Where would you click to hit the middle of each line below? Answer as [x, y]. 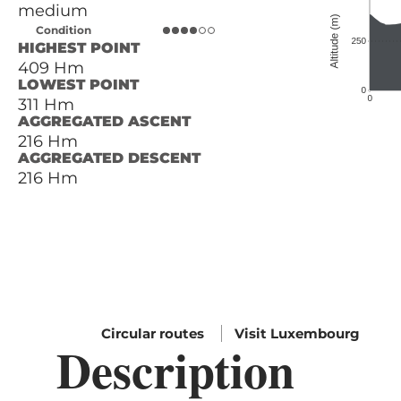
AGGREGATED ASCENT [104, 122]
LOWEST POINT [78, 85]
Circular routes [154, 334]
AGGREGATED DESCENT [109, 158]
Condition [64, 30]
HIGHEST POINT [79, 48]
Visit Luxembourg [297, 334]
